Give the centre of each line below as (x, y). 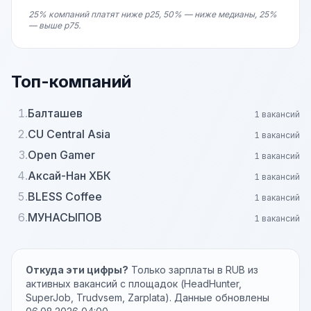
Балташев (55, 113)
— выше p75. (54, 25)
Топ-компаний (71, 82)
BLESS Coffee (65, 196)
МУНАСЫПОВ (65, 217)
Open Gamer (61, 155)
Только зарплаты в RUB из (193, 270)
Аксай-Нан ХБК (69, 176)
